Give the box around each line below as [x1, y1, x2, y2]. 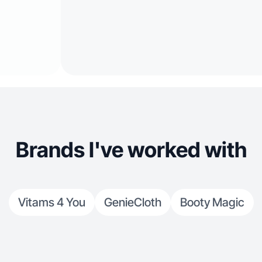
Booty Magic [180, 195, 244, 209]
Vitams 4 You [18, 195, 85, 209]
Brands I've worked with [15, 137, 247, 163]
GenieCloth [104, 195, 161, 209]
